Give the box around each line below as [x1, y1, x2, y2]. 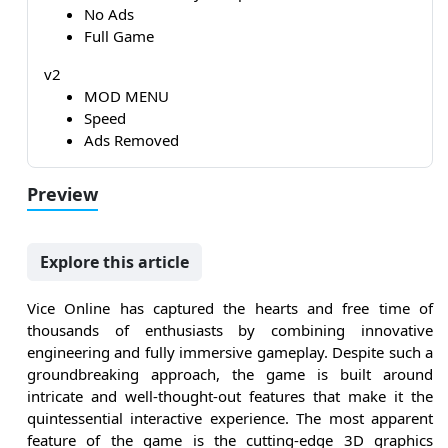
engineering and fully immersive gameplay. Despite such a [27, 342, 433, 363]
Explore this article [40, 251, 189, 274]
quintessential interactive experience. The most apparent [27, 408, 433, 429]
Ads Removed [84, 130, 179, 151]
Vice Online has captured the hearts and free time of [27, 298, 433, 319]
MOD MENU [84, 86, 169, 107]
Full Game [84, 26, 154, 47]
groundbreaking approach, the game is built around [27, 364, 433, 385]
